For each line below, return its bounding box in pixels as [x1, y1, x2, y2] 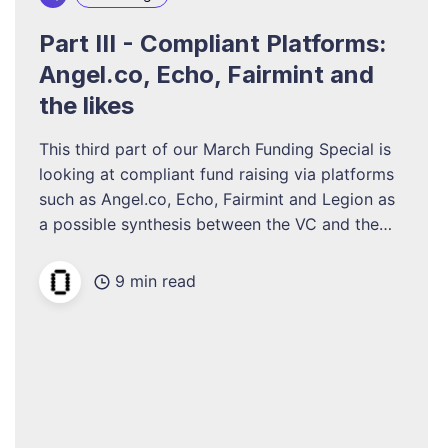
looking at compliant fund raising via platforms [38, 163, 394, 184]
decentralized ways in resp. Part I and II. [38, 238, 342, 259]
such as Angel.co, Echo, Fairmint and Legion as [38, 188, 395, 209]
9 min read [114, 271, 196, 292]
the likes [38, 90, 134, 120]
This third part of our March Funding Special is [38, 138, 391, 159]
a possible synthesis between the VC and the [38, 213, 379, 234]
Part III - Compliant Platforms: [38, 28, 387, 58]
